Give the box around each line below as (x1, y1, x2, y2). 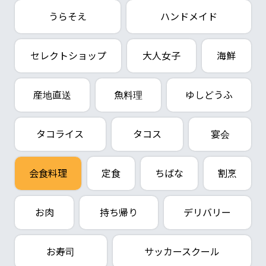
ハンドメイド (160, 11, 217, 23)
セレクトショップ (30, 50, 106, 62)
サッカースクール (144, 246, 220, 258)
